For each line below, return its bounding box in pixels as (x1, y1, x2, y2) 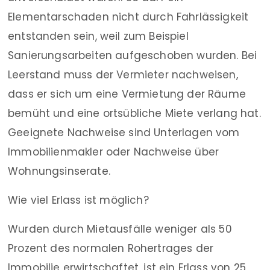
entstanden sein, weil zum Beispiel (8, 28, 189, 43)
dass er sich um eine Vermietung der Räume (8, 86, 246, 101)
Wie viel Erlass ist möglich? (8, 192, 149, 207)
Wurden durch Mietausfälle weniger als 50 (8, 221, 232, 236)
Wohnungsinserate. (8, 163, 110, 178)
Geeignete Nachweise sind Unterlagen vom (8, 125, 240, 140)
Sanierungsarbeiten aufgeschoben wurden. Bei (8, 48, 257, 63)
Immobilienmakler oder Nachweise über (8, 144, 219, 159)
